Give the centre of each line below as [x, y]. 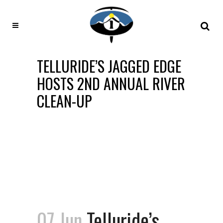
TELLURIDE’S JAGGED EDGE [109, 66]
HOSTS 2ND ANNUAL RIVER [111, 83]
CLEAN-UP [64, 101]
